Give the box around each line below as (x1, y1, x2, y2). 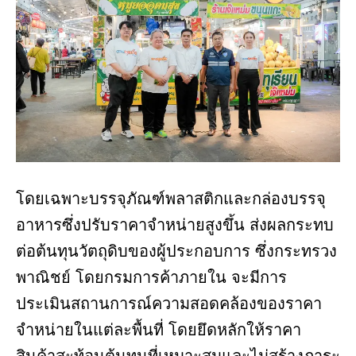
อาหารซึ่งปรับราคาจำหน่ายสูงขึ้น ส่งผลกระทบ (16, 216, 334, 234)
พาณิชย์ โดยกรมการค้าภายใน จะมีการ (16, 269, 287, 287)
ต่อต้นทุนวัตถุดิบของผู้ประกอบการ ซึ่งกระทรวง (16, 242, 337, 261)
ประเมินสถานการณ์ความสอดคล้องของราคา (16, 295, 322, 313)
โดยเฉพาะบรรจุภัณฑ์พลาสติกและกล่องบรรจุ (16, 190, 326, 208)
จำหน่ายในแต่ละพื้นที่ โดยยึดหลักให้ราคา (16, 321, 301, 339)
